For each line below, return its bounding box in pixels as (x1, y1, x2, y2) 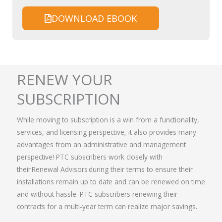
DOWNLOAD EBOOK (52, 12, 137, 24)
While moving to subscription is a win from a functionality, (17, 114, 199, 124)
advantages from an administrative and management (17, 139, 186, 149)
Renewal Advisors (32, 164, 88, 174)
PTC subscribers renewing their (80, 189, 177, 199)
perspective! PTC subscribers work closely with (17, 152, 163, 162)
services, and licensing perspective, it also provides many (17, 127, 196, 137)
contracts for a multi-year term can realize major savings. (17, 201, 198, 211)
